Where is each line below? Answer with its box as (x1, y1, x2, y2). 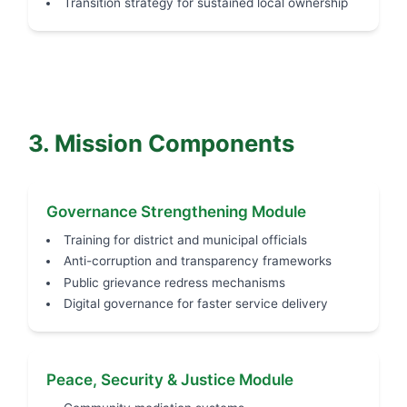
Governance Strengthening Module (46, 201, 307, 221)
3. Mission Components (27, 128, 294, 157)
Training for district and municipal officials (63, 233, 307, 248)
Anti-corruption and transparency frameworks (63, 253, 332, 269)
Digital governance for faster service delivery (63, 296, 328, 312)
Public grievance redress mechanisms (63, 274, 285, 290)
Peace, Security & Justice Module (46, 369, 294, 389)
